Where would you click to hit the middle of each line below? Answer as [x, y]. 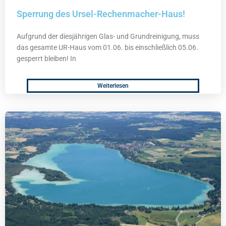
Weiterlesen [113, 86]
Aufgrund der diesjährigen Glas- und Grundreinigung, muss [108, 37]
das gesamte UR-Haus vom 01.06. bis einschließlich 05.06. [107, 48]
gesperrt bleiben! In [46, 59]
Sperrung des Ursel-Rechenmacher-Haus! [101, 14]
